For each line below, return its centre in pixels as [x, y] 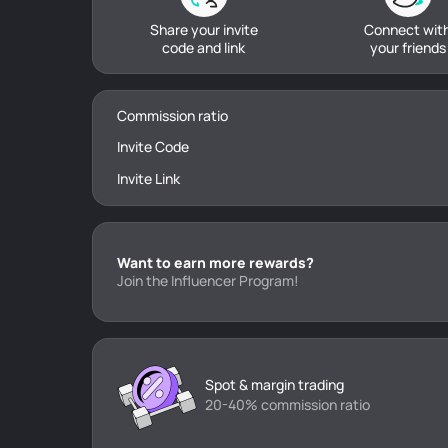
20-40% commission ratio [287, 404]
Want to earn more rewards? [215, 262]
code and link [204, 47]
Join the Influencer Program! [208, 280]
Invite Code [153, 146]
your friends [407, 47]
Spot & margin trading [274, 384]
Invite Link [148, 178]
